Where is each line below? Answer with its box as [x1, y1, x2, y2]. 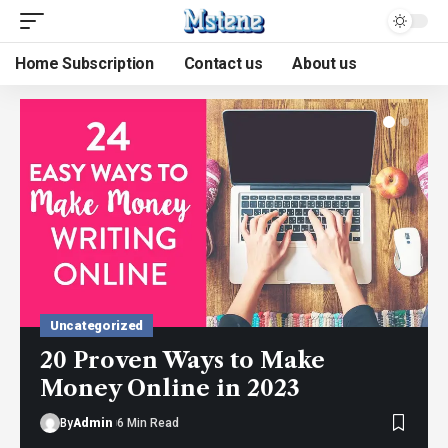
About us [292, 54, 357, 73]
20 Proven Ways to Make [40, 347, 325, 375]
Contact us [183, 54, 263, 73]
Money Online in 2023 [40, 375, 300, 403]
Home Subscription [15, 54, 154, 73]
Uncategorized [50, 318, 144, 334]
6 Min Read [117, 416, 179, 431]
